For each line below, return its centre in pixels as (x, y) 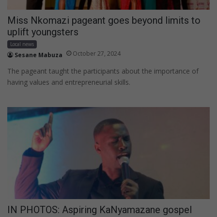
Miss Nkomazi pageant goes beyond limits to (104, 20)
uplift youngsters (43, 32)
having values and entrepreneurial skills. (69, 82)
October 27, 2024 (97, 53)
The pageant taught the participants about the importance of (103, 71)
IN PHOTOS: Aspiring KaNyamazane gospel (100, 209)
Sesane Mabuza (39, 55)
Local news (22, 44)
